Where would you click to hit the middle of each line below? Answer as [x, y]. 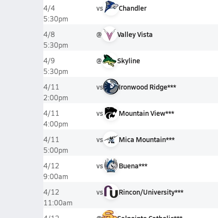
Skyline [128, 60]
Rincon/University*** [151, 192]
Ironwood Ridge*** [147, 87]
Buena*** [133, 165]
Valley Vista [135, 34]
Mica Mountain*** [146, 139]
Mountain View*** [146, 113]
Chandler [132, 8]
